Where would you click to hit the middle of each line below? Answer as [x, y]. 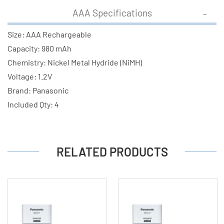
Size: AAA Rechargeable [49, 34]
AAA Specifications [112, 12]
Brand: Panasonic [38, 90]
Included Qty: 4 [33, 104]
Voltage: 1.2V [30, 76]
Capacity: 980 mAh [39, 48]
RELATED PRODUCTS [112, 151]
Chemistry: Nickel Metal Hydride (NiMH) [75, 62]
